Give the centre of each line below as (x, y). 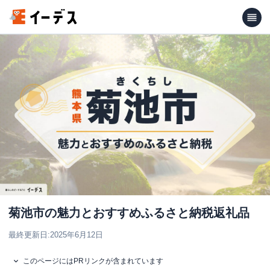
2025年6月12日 (77, 234)
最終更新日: (29, 234)
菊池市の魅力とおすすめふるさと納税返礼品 (129, 212)
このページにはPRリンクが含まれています (93, 261)
